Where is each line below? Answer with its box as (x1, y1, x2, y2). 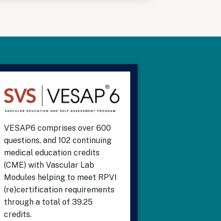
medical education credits (4, 147, 100, 157)
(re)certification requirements (4, 184, 115, 194)
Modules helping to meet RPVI (4, 172, 117, 182)
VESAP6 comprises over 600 (4, 123, 111, 133)
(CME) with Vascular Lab (4, 160, 95, 170)
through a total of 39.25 (4, 197, 93, 207)
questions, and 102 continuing (4, 135, 112, 145)
